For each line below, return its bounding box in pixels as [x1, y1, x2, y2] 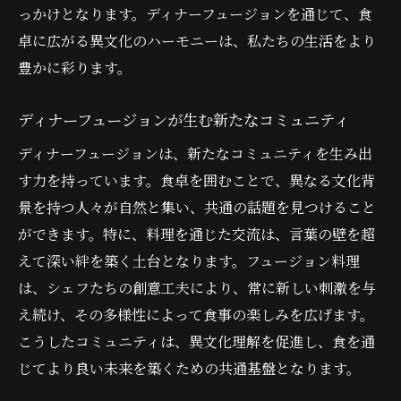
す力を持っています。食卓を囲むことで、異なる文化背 [18, 169, 375, 191]
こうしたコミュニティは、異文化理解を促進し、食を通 [18, 330, 375, 352]
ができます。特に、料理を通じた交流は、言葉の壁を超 [18, 223, 375, 244]
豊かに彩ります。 [18, 56, 132, 78]
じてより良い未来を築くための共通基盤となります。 [18, 357, 361, 379]
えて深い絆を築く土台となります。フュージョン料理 [18, 250, 360, 271]
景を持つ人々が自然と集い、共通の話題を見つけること [18, 196, 376, 218]
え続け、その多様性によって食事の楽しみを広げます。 [18, 303, 374, 325]
